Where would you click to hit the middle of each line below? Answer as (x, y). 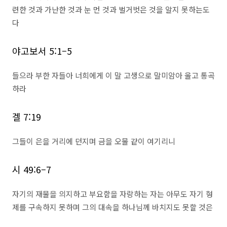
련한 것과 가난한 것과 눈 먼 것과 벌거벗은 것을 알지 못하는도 (111, 9)
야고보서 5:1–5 (42, 51)
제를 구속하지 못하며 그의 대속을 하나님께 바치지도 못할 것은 (112, 207)
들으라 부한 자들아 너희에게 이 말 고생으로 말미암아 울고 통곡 (113, 75)
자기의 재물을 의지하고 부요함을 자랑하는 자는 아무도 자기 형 (112, 194)
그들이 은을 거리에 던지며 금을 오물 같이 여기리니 (94, 141)
